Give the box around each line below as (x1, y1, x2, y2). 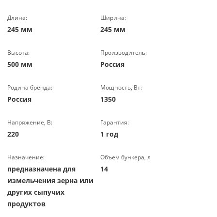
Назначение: (7, 153, 45, 161)
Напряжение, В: (7, 118, 52, 126)
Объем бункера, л (100, 153, 151, 161)
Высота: (7, 48, 30, 57)
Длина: (7, 14, 27, 22)
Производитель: (100, 48, 147, 57)
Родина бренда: (7, 83, 52, 92)
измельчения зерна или (7, 176, 93, 185)
